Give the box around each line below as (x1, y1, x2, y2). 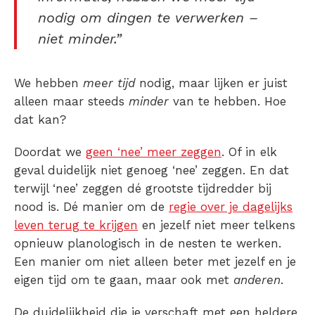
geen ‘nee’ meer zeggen (86, 145, 221, 160)
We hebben (14, 76, 83, 91)
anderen (233, 273, 281, 288)
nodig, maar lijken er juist (139, 76, 288, 91)
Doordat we (14, 145, 86, 160)
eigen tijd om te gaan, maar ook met (14, 273, 233, 288)
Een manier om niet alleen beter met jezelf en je (14, 255, 296, 269)
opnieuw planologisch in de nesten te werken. (14, 236, 281, 251)
